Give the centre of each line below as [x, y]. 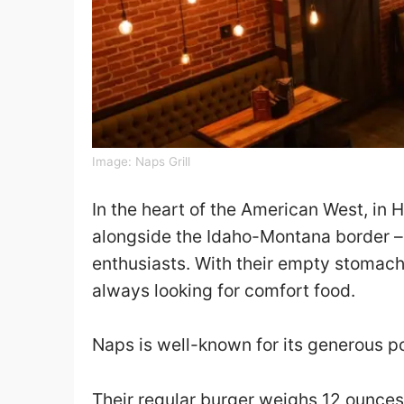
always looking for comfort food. [224, 290]
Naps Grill [163, 161]
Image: [114, 161]
